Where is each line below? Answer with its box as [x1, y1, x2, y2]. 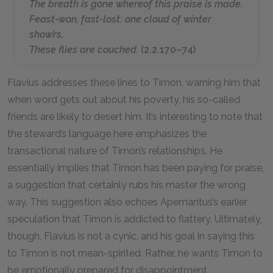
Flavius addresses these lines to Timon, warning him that [7, 77, 261, 88]
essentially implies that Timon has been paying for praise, [7, 162, 264, 174]
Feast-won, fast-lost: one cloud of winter [29, 13, 211, 25]
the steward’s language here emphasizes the [7, 128, 207, 140]
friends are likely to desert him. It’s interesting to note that [7, 111, 263, 122]
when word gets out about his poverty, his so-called [7, 94, 240, 105]
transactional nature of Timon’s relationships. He [7, 145, 222, 157]
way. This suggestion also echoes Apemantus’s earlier [7, 196, 247, 208]
